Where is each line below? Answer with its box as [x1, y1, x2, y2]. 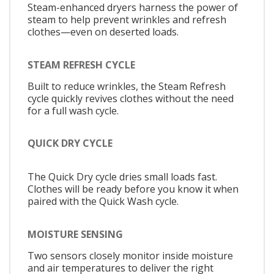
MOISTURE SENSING [28, 227, 123, 241]
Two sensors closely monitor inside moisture [28, 248, 233, 262]
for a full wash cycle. [28, 103, 119, 117]
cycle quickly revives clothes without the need [28, 91, 234, 105]
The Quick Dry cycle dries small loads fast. [28, 170, 217, 184]
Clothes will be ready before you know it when [28, 182, 239, 196]
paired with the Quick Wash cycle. [28, 194, 179, 209]
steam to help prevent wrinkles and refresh [28, 13, 226, 27]
